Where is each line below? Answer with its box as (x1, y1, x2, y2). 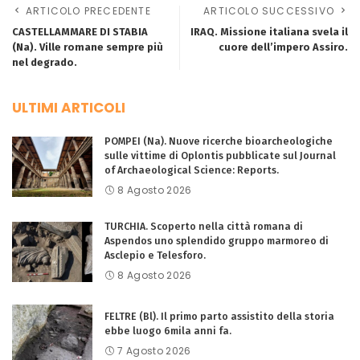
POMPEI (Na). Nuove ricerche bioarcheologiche (104, 134, 333, 147)
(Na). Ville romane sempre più (12, 40, 163, 53)
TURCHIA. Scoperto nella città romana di (104, 219, 303, 232)
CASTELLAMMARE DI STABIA (12, 25, 148, 38)
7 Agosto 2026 (117, 343, 191, 358)
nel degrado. (12, 55, 77, 68)
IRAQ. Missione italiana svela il (190, 25, 348, 38)
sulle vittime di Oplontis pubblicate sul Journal (104, 149, 336, 162)
